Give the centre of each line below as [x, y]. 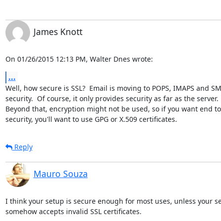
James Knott [58, 31]
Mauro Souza [60, 173]
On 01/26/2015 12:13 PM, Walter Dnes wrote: [79, 59]
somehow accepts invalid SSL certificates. [73, 211]
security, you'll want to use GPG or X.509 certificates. [91, 119]
